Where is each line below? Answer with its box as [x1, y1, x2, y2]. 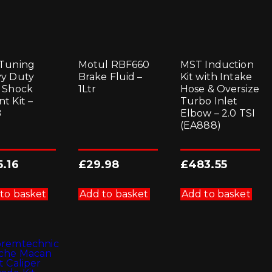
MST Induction [180, 58, 254, 70]
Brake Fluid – [78, 70, 143, 83]
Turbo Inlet [180, 95, 238, 107]
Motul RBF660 [78, 58, 150, 70]
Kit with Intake [180, 70, 253, 83]
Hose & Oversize [180, 83, 260, 95]
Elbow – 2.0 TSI [180, 107, 256, 119]
